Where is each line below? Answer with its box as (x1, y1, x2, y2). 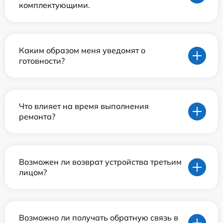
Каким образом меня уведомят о (19, 45, 145, 55)
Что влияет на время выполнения (19, 101, 149, 111)
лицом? (19, 167, 47, 177)
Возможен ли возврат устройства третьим (19, 156, 182, 167)
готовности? (19, 55, 65, 66)
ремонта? (19, 111, 55, 121)
